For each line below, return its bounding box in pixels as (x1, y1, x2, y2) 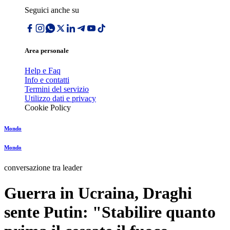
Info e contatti (25, 75, 69, 85)
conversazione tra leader (4, 163, 82, 172)
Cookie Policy (25, 103, 71, 112)
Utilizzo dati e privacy (25, 94, 96, 103)
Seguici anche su (25, 6, 79, 14)
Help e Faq (25, 66, 61, 75)
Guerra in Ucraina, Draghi (4, 183, 192, 202)
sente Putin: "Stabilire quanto (4, 202, 216, 221)
